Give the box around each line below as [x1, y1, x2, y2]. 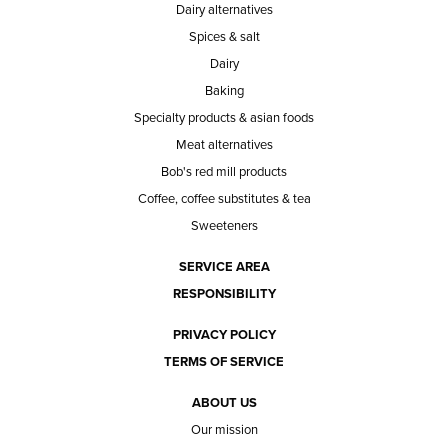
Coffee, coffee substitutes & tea [137, 190, 311, 207]
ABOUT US [191, 394, 257, 411]
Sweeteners [190, 217, 258, 234]
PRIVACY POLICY [172, 326, 276, 343]
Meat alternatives [175, 136, 273, 153]
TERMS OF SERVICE [164, 353, 284, 370]
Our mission [190, 421, 258, 438]
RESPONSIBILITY [172, 285, 276, 302]
